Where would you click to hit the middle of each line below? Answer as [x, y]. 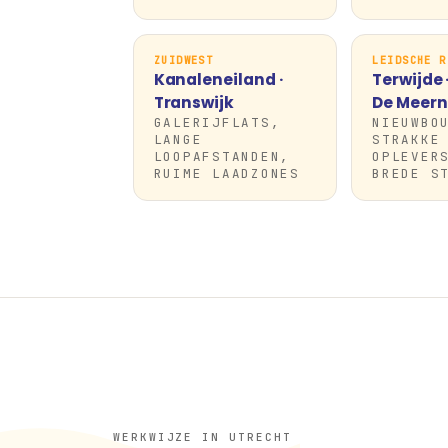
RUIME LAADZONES [226, 173]
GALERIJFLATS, [217, 122]
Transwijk [193, 102]
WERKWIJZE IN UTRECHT [202, 437]
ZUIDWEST [183, 60]
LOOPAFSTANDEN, [222, 156]
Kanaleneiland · [218, 79]
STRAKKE [406, 139]
